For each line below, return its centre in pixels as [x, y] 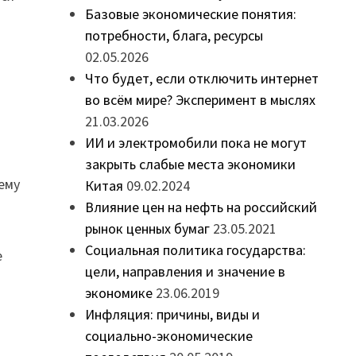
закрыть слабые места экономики [190, 164]
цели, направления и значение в [185, 272]
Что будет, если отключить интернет [201, 79]
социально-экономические [168, 336]
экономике [118, 293]
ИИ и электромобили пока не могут [195, 143]
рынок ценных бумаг [147, 229]
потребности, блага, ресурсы [174, 36]
